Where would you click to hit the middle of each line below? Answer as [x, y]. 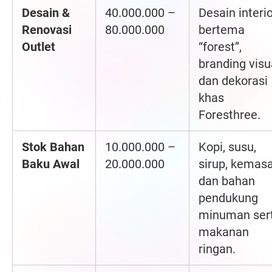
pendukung [228, 198]
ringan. [217, 249]
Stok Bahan [53, 147]
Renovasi [47, 30]
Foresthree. [229, 115]
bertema [222, 30]
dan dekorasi [233, 81]
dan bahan [227, 181]
